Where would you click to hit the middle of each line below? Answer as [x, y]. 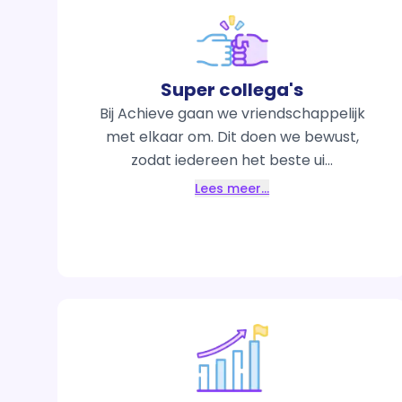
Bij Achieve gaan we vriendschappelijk [232, 113]
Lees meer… [232, 188]
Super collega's [232, 89]
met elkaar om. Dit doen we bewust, [232, 136]
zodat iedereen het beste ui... [232, 160]
